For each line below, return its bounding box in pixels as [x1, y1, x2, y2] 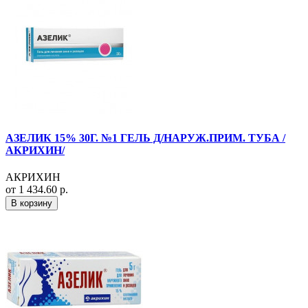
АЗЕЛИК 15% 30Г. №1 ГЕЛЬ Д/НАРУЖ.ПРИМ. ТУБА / [5, 131, 285, 144]
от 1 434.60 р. [5, 183, 68, 195]
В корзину [11, 197, 52, 208]
